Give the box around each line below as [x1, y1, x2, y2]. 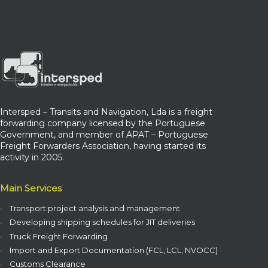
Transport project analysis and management [9, 203, 180, 214]
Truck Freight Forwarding [9, 231, 108, 241]
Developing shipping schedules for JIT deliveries [9, 217, 195, 227]
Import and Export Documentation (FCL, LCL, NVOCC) [9, 245, 218, 255]
